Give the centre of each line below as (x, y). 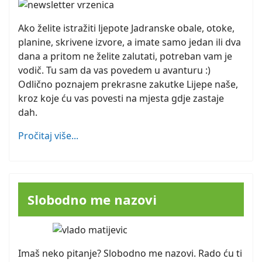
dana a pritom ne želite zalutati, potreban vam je (125, 56)
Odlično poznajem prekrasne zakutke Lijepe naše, (128, 85)
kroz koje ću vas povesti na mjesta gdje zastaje (121, 99)
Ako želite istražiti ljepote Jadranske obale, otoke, (126, 28)
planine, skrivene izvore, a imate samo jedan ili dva (130, 42)
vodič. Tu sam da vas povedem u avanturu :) (114, 70)
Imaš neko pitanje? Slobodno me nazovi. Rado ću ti (130, 254)
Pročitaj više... (48, 136)
